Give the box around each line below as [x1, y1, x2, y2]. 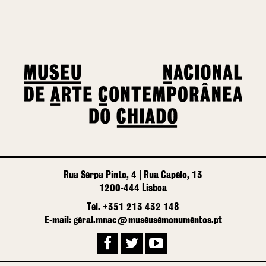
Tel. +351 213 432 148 [87, 202, 179, 213]
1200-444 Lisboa [99, 183, 167, 194]
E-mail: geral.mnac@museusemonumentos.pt [44, 216, 222, 226]
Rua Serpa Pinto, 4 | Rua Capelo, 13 [64, 170, 202, 180]
